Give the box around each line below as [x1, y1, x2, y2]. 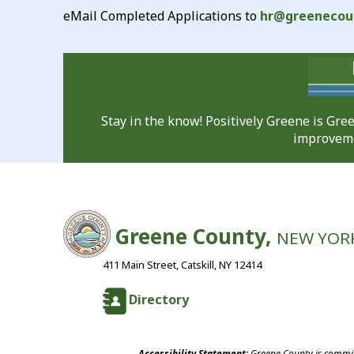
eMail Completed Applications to [63, 7, 260, 24]
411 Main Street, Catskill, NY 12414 [103, 258, 262, 272]
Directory [129, 291, 189, 309]
